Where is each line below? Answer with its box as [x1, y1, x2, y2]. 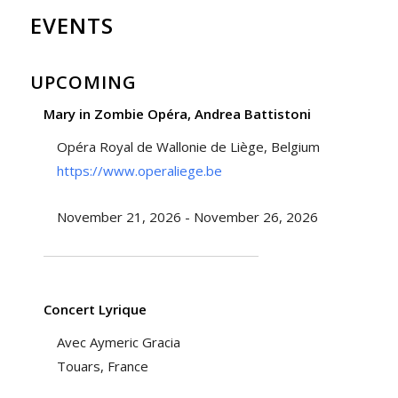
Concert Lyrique [43, 300, 147, 319]
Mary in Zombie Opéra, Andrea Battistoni [43, 105, 311, 123]
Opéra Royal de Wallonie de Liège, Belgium [56, 138, 320, 156]
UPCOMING [29, 70, 137, 95]
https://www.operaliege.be [56, 162, 222, 180]
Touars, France [56, 357, 148, 376]
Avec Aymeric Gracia [56, 333, 180, 352]
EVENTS [29, 11, 114, 41]
